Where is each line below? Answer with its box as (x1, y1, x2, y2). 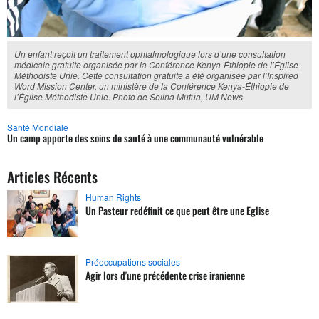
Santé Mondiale (7, 120, 68, 133)
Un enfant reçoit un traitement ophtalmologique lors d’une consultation (14, 47, 286, 60)
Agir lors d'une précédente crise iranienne (85, 268, 245, 283)
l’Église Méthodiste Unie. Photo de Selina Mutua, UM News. (14, 90, 245, 103)
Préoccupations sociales (85, 256, 180, 268)
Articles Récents (7, 165, 98, 187)
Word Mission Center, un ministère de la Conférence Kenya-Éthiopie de (14, 79, 289, 92)
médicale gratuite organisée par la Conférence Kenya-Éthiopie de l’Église (14, 58, 298, 70)
